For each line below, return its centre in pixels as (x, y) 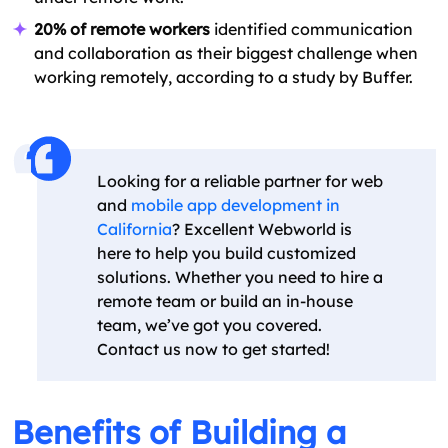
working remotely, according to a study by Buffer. (223, 77)
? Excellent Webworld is (262, 229)
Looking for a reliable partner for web (240, 181)
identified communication (311, 29)
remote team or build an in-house (225, 301)
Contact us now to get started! (213, 349)
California (134, 229)
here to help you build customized (226, 253)
